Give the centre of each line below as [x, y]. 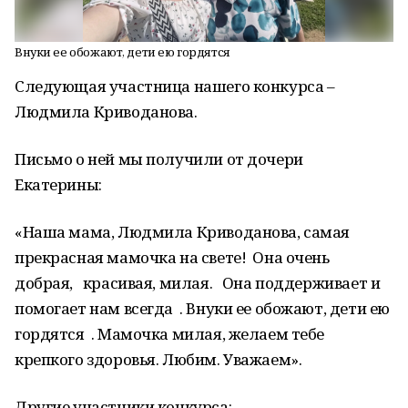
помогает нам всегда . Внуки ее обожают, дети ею [202, 308]
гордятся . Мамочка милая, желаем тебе [170, 334]
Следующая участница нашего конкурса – [175, 86]
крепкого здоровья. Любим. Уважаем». [158, 359]
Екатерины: [58, 184]
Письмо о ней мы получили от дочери [159, 159]
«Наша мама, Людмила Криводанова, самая [183, 232]
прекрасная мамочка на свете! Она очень [172, 257]
